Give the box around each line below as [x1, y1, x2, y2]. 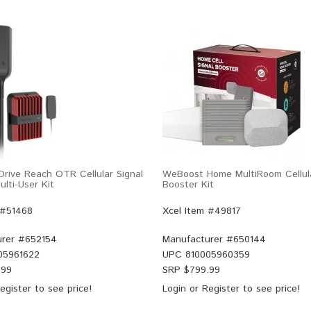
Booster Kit [162, 178, 214, 192]
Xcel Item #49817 [162, 204, 241, 218]
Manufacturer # [162, 233, 233, 246]
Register [202, 282, 239, 296]
